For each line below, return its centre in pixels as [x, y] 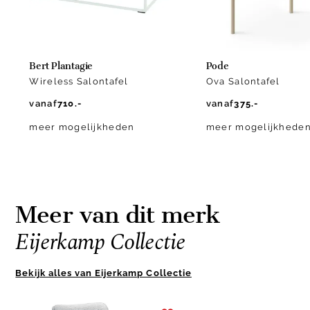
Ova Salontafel [243, 82]
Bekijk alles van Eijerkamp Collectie [103, 273]
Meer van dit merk [118, 215]
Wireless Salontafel [79, 82]
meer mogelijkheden [82, 127]
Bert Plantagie [61, 66]
